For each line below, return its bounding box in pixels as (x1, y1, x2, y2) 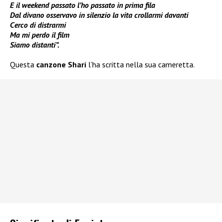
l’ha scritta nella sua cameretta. (86, 59, 195, 70)
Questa (10, 59, 36, 70)
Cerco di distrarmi (10, 20, 66, 30)
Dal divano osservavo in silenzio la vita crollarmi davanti (10, 10, 188, 20)
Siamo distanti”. (10, 40, 59, 50)
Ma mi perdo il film (10, 30, 69, 40)
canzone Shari (36, 59, 86, 70)
